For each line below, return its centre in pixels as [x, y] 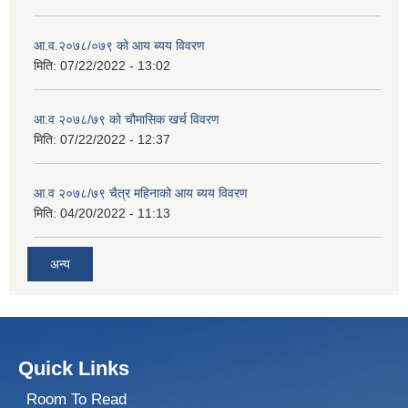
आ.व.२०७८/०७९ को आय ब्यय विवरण [119, 45]
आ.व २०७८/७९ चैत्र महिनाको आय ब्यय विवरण [141, 193]
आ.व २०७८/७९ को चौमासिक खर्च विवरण [127, 119]
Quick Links [74, 369]
